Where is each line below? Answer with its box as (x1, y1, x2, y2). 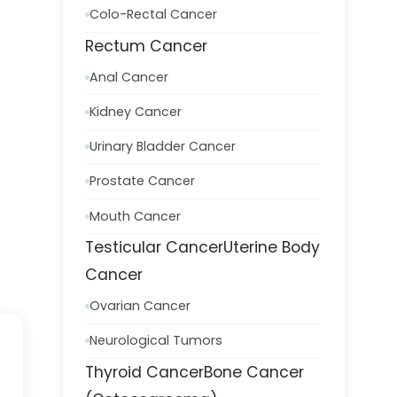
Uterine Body (223, 237, 321, 259)
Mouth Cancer (90, 206, 182, 225)
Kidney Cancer (90, 102, 183, 121)
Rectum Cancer (85, 35, 208, 57)
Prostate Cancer (90, 172, 196, 191)
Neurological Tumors (90, 331, 223, 350)
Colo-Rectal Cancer (90, 5, 218, 24)
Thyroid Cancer (85, 361, 205, 383)
